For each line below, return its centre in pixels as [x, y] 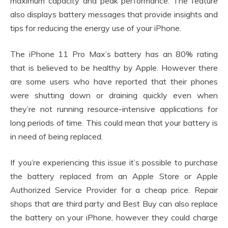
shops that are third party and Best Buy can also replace [114, 204]
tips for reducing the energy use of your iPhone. [96, 28]
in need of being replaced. [56, 137]
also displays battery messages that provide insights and [114, 15]
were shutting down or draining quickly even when [114, 95]
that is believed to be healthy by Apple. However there [114, 68]
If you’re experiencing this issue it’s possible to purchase [114, 163]
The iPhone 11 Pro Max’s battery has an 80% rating [114, 54]
